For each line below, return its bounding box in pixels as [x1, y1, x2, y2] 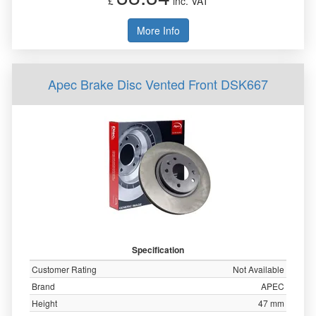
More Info [136, 23, 180, 37]
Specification [132, 243, 184, 256]
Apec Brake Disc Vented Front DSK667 [48, 75, 268, 93]
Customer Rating [32, 263, 97, 275]
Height [32, 297, 57, 309]
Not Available [233, 263, 284, 275]
